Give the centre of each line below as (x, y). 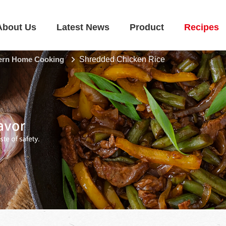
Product (147, 27)
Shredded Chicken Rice (122, 59)
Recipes (202, 27)
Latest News (83, 27)
